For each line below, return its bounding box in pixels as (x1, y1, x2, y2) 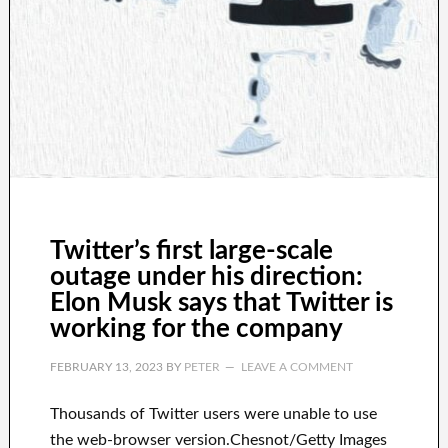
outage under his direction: (49, 264, 363, 291)
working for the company (49, 316, 343, 343)
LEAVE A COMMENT (240, 361, 353, 374)
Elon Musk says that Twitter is (49, 290, 393, 317)
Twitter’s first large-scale (49, 238, 333, 265)
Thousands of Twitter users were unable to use (49, 406, 377, 423)
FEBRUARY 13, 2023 (49, 361, 163, 374)
